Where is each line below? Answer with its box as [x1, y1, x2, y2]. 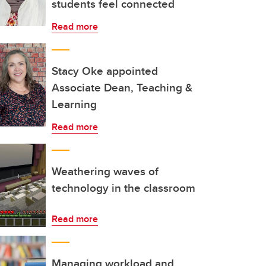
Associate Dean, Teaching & [52, 79, 192, 96]
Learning [52, 96, 97, 112]
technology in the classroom [52, 179, 195, 196]
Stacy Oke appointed [52, 62, 158, 79]
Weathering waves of [52, 163, 159, 179]
